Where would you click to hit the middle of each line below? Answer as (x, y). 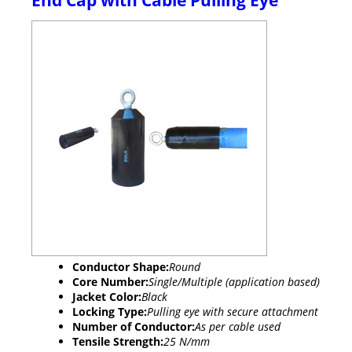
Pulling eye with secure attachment (233, 312)
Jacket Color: (107, 297)
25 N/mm (187, 342)
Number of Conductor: (134, 327)
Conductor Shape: (121, 267)
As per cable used (238, 327)
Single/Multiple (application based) (234, 282)
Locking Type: (110, 312)
